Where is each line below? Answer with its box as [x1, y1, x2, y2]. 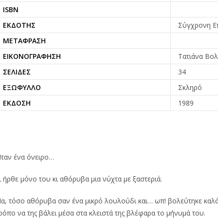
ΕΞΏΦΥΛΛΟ [3, 83, 41, 92]
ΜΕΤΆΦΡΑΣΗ [3, 36, 46, 46]
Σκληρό [178, 83, 202, 92]
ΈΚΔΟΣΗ [3, 98, 31, 108]
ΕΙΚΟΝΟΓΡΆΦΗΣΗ [3, 52, 61, 61]
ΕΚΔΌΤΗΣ [3, 20, 36, 30]
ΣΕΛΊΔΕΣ [3, 67, 31, 77]
